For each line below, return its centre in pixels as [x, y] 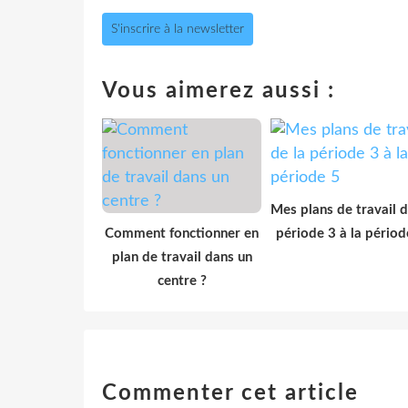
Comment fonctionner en [182, 233]
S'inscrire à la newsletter [178, 29]
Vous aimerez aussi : [219, 91]
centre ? [182, 280]
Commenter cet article [230, 393]
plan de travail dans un [182, 257]
